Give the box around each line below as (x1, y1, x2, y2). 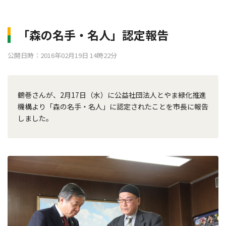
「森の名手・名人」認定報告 (18, 26, 168, 43)
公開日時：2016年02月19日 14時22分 (8, 50, 117, 60)
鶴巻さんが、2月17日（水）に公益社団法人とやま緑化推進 (18, 90, 206, 100)
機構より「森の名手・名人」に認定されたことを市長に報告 (18, 101, 208, 111)
